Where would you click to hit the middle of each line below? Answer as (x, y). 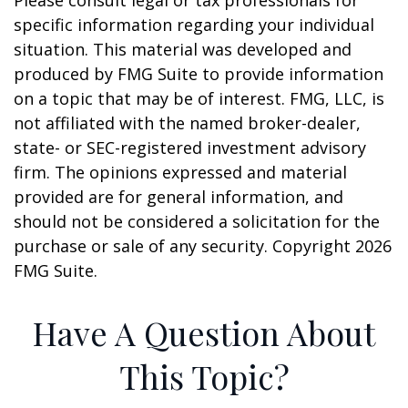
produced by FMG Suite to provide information (199, 74)
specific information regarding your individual (194, 25)
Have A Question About (204, 332)
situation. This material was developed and (183, 49)
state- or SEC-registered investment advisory (190, 148)
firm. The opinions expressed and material (180, 172)
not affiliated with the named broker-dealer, (187, 123)
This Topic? (204, 376)
